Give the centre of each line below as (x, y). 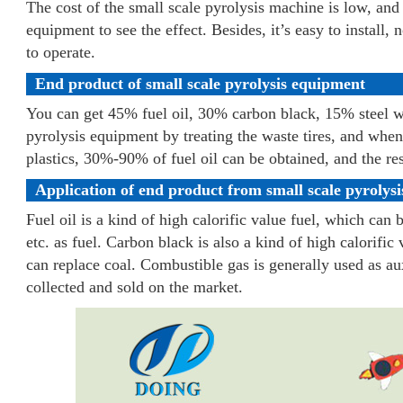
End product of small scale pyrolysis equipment (200, 84)
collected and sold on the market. (134, 287)
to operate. (61, 52)
